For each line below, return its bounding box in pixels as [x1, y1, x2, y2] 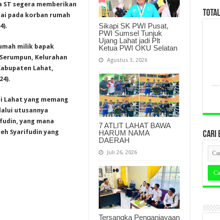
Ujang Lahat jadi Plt [98, 36, 160, 45]
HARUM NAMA [98, 128, 149, 137]
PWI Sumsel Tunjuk [98, 28, 162, 37]
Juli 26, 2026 [107, 149, 137, 156]
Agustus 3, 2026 [107, 56, 147, 63]
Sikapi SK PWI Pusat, [98, 21, 168, 30]
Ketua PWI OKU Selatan [98, 43, 177, 52]
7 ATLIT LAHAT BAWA [98, 121, 170, 130]
